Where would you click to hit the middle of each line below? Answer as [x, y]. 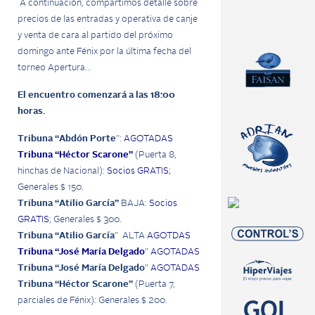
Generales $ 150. [51, 187]
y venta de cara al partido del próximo [95, 36]
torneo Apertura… [54, 68]
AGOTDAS [169, 236]
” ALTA [131, 236]
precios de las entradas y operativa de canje [108, 19]
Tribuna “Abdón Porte [67, 139]
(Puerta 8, [155, 155]
